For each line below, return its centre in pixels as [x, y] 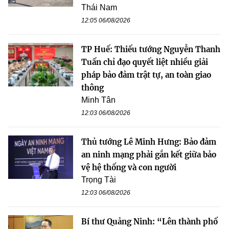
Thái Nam [99, 8]
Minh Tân [98, 100]
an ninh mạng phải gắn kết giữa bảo [149, 155]
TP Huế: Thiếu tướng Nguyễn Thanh [151, 50]
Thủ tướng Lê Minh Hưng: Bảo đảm [149, 142]
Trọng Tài [99, 180]
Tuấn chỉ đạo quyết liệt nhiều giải [145, 62]
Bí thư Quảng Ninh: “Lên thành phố [150, 222]
